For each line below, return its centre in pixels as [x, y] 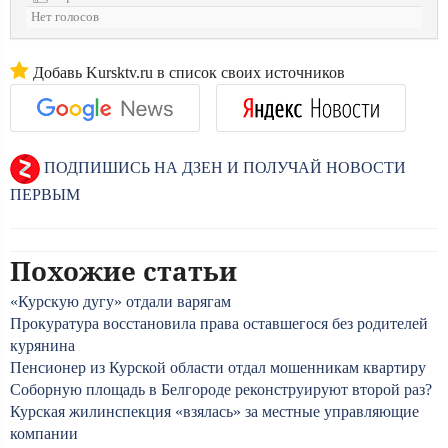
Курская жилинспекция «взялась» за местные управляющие [214, 411]
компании [44, 433]
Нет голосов [65, 17]
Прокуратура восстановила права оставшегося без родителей [219, 323]
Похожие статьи [123, 271]
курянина [42, 345]
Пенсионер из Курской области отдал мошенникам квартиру [218, 367]
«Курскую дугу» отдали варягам [120, 301]
